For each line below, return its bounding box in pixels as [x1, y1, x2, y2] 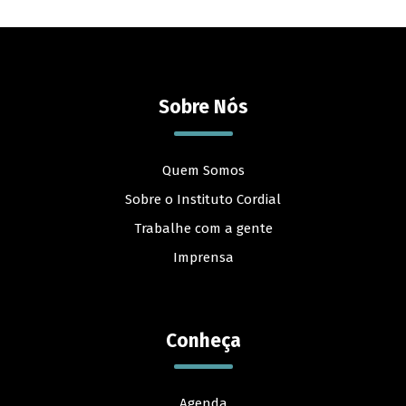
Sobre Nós [158, 95, 248, 120]
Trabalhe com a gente [133, 219, 273, 237]
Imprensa [172, 248, 234, 266]
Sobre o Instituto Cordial [125, 190, 281, 208]
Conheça [165, 328, 241, 353]
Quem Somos [161, 161, 245, 179]
